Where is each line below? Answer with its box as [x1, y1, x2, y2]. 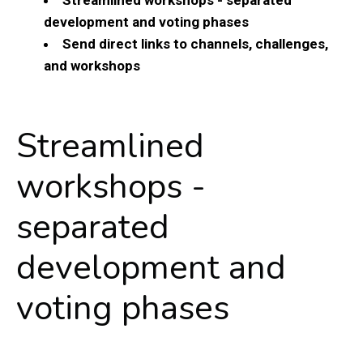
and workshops [44, 57, 140, 74]
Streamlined [16, 122, 204, 169]
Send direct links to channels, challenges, [62, 35, 328, 52]
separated [16, 203, 169, 250]
